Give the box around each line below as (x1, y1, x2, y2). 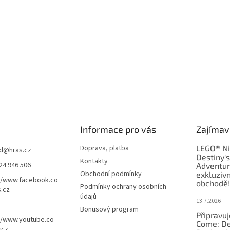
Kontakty (80, 156, 108, 166)
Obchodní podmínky (80, 169, 142, 179)
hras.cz (9, 145, 31, 156)
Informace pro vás (80, 124, 156, 135)
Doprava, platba (80, 143, 129, 154)
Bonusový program (80, 204, 139, 215)
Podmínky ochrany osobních (80, 182, 166, 192)
